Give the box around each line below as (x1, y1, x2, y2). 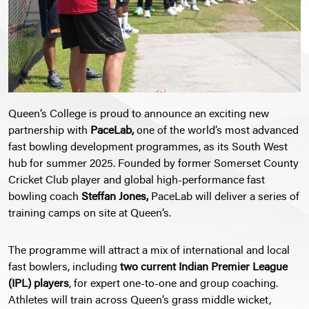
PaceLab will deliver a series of (148, 192, 299, 203)
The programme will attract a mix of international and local (8, 246, 290, 257)
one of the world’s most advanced (134, 126, 299, 137)
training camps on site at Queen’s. (8, 208, 171, 220)
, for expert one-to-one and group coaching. (69, 279, 278, 290)
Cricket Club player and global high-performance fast (8, 175, 265, 187)
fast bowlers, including (8, 262, 120, 274)
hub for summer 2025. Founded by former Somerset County (8, 159, 299, 170)
